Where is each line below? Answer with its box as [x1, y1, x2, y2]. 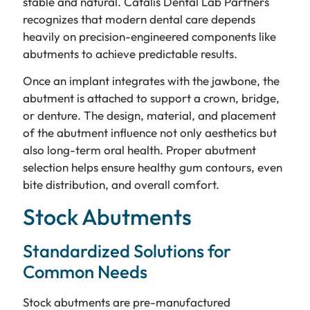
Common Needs [22, 259, 147, 283]
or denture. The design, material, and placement [22, 108, 276, 123]
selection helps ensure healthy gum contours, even [22, 160, 282, 175]
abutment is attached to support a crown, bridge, [22, 91, 280, 106]
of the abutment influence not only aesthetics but [22, 125, 277, 140]
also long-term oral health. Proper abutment [22, 143, 256, 158]
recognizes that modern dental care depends [22, 11, 255, 26]
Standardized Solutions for [22, 239, 231, 262]
